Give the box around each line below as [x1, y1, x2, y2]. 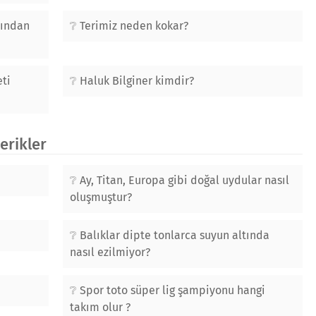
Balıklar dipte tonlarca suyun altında [80, 229, 269, 242]
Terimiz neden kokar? [80, 19, 188, 32]
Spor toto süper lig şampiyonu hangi [80, 284, 265, 297]
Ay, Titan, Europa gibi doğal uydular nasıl [80, 174, 289, 187]
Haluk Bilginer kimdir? [80, 74, 194, 87]
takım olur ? [70, 300, 130, 314]
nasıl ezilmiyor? [70, 245, 150, 259]
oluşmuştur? [70, 190, 132, 204]
